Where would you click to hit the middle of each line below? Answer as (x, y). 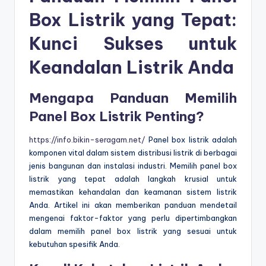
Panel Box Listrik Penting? (117, 116)
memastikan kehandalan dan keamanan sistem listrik (133, 191)
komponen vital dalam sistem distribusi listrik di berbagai (133, 152)
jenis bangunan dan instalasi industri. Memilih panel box (133, 165)
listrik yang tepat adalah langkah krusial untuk (133, 178)
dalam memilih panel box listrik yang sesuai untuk (133, 231)
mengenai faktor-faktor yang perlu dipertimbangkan (133, 218)
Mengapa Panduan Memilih (133, 98)
